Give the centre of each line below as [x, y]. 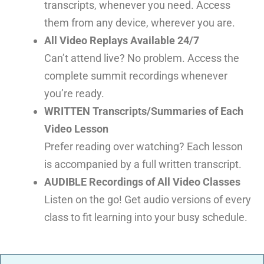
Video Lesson [76, 129]
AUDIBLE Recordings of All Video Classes [142, 182]
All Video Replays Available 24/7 [121, 41]
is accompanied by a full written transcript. [143, 164]
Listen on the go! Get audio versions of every [147, 200]
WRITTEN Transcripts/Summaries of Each [143, 111]
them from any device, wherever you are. [139, 23]
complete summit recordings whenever [136, 76]
